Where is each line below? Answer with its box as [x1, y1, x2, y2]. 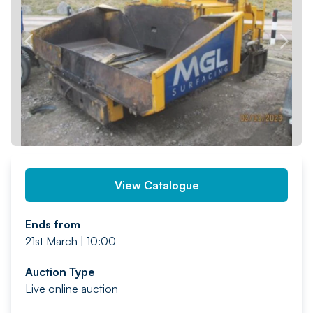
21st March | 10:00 [25, 234, 116, 248]
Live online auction [25, 282, 118, 296]
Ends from [25, 217, 80, 231]
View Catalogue [114, 178, 199, 192]
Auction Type [25, 265, 95, 279]
